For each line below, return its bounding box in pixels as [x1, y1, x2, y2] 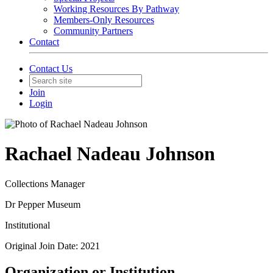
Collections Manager [5, 178, 85, 189]
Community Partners [54, 26, 133, 36]
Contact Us [29, 63, 73, 74]
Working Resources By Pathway [54, 4, 179, 14]
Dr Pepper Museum [5, 199, 80, 210]
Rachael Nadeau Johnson [5, 143, 215, 165]
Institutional [5, 219, 50, 230]
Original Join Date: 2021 [5, 240, 100, 251]
